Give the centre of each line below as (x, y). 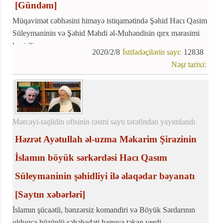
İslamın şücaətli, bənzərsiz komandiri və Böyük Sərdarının (104, 210)
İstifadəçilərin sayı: (152, 52)
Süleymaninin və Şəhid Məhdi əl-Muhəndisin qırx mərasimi (106, 33)
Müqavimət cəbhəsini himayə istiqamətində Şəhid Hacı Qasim (110, 21)
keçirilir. (25, 46)
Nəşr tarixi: (189, 65)
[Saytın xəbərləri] (50, 194)
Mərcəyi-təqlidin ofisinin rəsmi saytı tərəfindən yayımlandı (104, 121)
